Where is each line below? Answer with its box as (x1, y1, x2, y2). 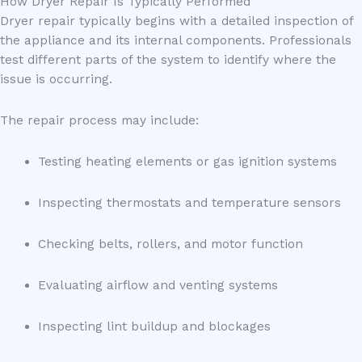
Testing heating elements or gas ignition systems (37, 154, 337, 169)
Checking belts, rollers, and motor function (37, 237, 303, 252)
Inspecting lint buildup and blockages (37, 319, 271, 335)
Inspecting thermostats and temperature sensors (37, 196, 341, 210)
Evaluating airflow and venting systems (37, 278, 278, 293)
